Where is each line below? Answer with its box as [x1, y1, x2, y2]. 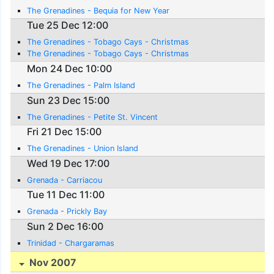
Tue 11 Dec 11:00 [27, 188, 105, 201]
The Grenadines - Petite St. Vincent [27, 112, 158, 122]
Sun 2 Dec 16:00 [27, 220, 104, 232]
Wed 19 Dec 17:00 [27, 157, 110, 169]
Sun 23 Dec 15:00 [27, 94, 110, 106]
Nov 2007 [27, 256, 77, 268]
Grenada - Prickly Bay [27, 207, 108, 217]
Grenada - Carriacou [27, 175, 103, 185]
